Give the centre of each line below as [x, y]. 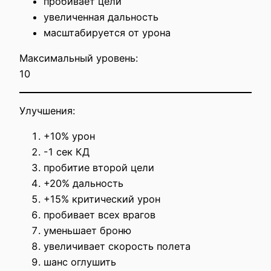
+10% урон [69, 136]
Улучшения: [47, 111]
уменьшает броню [87, 231]
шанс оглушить [80, 262]
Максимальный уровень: [79, 58]
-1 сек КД [67, 152]
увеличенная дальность [101, 17]
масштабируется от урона [107, 33]
